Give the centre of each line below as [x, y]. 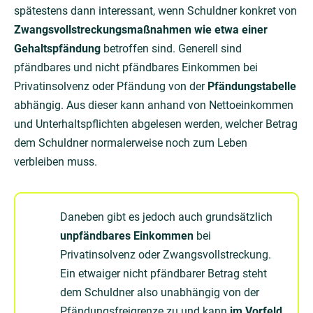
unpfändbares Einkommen [127, 236]
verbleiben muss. [56, 162]
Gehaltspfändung [57, 49]
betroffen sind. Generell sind [171, 49]
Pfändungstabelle [252, 86]
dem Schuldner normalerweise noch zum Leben [131, 143]
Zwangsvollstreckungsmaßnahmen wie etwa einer [141, 30]
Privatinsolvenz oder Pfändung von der [111, 86]
